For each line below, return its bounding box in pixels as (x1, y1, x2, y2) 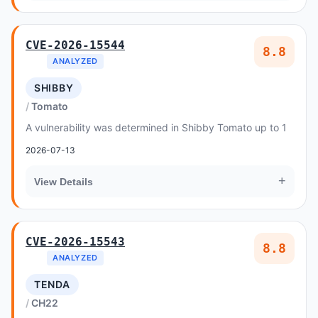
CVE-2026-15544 (26, 38, 125, 52)
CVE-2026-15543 (26, 235, 125, 248)
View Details (34, 175, 93, 187)
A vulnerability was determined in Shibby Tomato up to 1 (26, 121, 287, 133)
